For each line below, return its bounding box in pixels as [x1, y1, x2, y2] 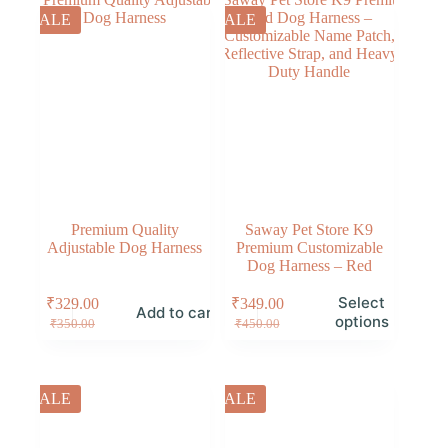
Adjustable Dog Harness [47, 238, 203, 256]
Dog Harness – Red [246, 256, 372, 274]
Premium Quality [70, 220, 179, 238]
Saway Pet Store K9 [245, 220, 374, 238]
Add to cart [136, 302, 219, 322]
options [334, 312, 389, 332]
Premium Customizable [235, 238, 383, 256]
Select [338, 293, 386, 313]
